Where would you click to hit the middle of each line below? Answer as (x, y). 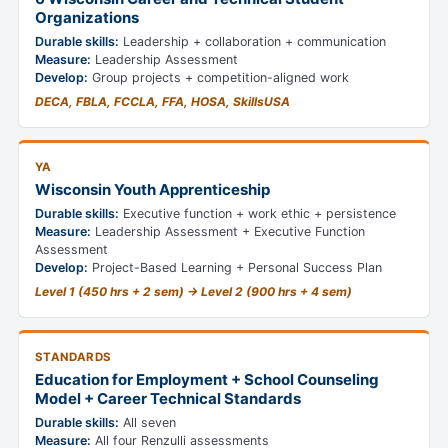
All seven (147, 423)
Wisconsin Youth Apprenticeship (152, 190)
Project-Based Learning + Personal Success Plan (235, 268)
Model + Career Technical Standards (168, 399)
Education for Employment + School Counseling (207, 380)
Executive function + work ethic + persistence (257, 214)
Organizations (87, 18)
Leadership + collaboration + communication (252, 42)
